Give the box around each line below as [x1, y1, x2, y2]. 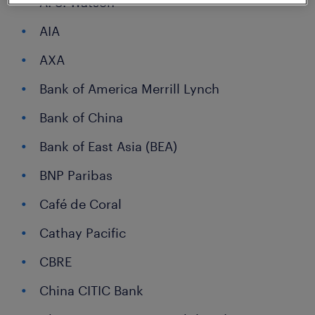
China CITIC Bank [39, 283, 143, 299]
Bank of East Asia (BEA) [39, 139, 177, 155]
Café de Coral [39, 196, 122, 212]
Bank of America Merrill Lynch [39, 81, 219, 97]
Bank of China [39, 110, 123, 126]
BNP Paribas [39, 167, 112, 184]
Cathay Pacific [39, 225, 126, 241]
